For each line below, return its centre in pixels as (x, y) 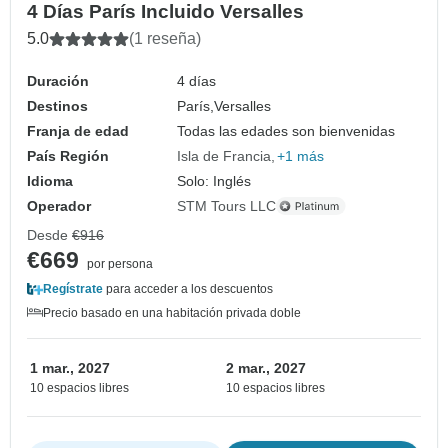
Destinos (57, 105)
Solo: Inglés (214, 180)
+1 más (301, 155)
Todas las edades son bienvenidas (286, 130)
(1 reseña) (165, 38)
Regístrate (73, 288)
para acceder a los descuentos (188, 288)
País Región (68, 155)
